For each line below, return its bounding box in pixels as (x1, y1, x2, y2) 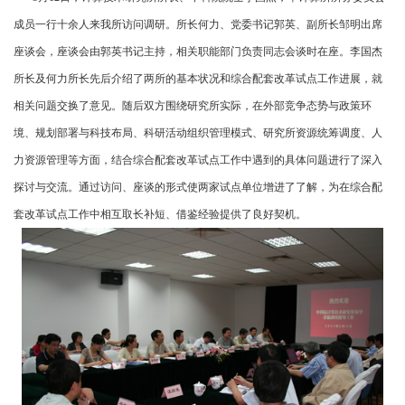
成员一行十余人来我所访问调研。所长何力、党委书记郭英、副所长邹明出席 (14, 17, 382, 31)
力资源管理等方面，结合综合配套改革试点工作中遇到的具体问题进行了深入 (14, 153, 382, 166)
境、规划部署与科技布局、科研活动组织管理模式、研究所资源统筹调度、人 (14, 126, 382, 139)
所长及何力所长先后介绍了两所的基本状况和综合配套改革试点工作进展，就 (14, 71, 382, 85)
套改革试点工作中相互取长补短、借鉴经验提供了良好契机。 (14, 207, 306, 221)
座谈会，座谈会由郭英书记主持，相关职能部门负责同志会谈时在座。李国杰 (14, 44, 382, 58)
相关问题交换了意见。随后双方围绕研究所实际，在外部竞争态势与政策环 (14, 99, 372, 112)
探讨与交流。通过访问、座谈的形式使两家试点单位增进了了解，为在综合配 (14, 180, 382, 193)
